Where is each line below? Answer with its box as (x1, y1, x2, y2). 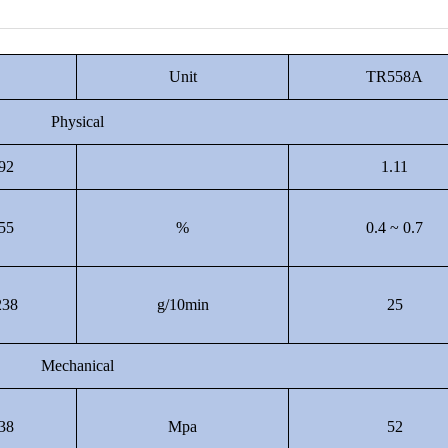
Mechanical (41, 357, 114, 374)
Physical (51, 113, 104, 130)
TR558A (366, 68, 423, 85)
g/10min (156, 296, 209, 313)
